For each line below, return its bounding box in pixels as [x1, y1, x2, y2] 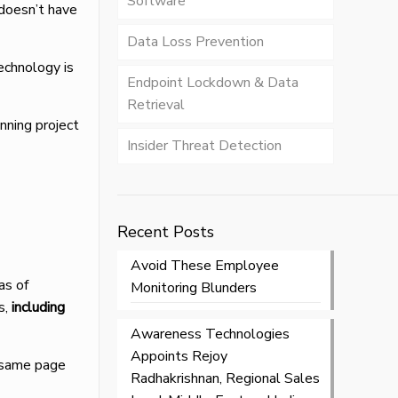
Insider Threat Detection [126, 136, 282, 155]
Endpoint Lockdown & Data [126, 73, 298, 92]
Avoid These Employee [130, 256, 279, 275]
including [8, 298, 66, 317]
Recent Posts [116, 221, 214, 243]
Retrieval [126, 95, 185, 115]
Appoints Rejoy [130, 346, 227, 366]
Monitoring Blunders [130, 278, 257, 298]
